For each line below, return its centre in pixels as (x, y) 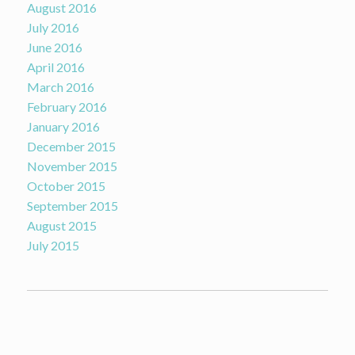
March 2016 (60, 87)
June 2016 (54, 48)
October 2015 (66, 186)
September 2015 (72, 206)
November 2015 (72, 166)
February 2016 (67, 107)
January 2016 (63, 127)
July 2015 (53, 246)
